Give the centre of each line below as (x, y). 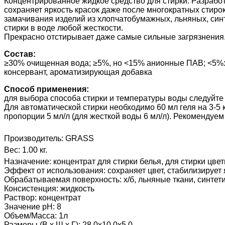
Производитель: (35, 139)
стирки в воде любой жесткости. (64, 28)
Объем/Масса (29, 216)
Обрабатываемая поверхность (62, 180)
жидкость (77, 189)
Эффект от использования (54, 171)
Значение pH (28, 207)
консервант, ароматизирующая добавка (78, 72)
